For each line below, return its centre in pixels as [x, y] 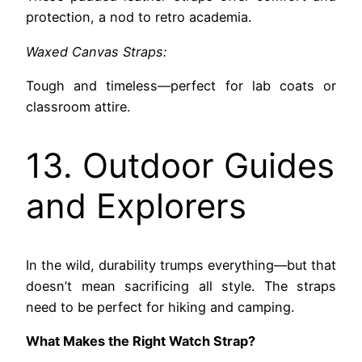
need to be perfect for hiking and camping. [160, 307]
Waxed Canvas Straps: [96, 51]
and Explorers [136, 205]
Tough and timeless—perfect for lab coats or [181, 85]
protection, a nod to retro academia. [139, 17]
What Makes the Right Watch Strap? [141, 341]
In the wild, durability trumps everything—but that [181, 265]
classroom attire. [78, 106]
